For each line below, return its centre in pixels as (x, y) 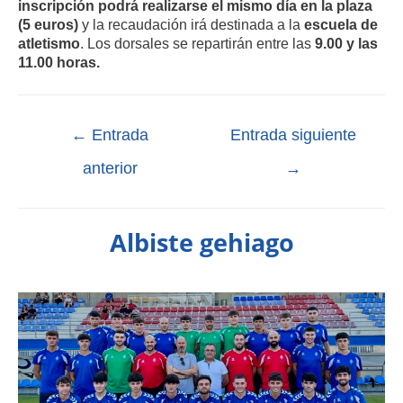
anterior (110, 169)
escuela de (341, 25)
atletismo (49, 44)
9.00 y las (346, 44)
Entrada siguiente (293, 135)
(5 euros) (48, 25)
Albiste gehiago (201, 243)
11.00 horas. (59, 63)
